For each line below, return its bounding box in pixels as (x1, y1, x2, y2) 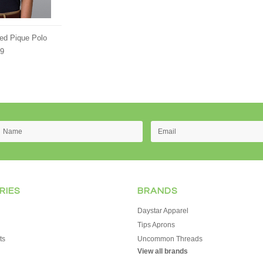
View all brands (137, 247, 188, 255)
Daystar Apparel (137, 207, 188, 215)
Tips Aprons (137, 221, 175, 229)
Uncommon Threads (137, 235, 203, 243)
